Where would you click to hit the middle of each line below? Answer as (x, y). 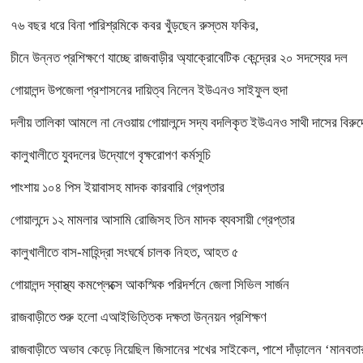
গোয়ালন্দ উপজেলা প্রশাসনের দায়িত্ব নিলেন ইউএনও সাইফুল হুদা (149, 90)
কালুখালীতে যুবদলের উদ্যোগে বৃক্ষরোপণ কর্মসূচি (111, 155)
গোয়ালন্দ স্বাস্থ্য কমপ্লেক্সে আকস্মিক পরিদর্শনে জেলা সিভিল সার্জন (150, 284)
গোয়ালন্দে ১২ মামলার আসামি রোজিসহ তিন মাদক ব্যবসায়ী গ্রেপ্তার (153, 220)
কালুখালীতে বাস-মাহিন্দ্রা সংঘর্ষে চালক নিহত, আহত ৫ (125, 252)
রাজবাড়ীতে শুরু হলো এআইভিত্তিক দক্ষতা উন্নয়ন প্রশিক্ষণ (139, 317)
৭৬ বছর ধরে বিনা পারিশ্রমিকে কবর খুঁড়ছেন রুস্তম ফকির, (135, 25)
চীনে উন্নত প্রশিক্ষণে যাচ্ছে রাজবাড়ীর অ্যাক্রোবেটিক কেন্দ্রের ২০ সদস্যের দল (179, 58)
